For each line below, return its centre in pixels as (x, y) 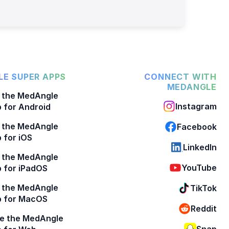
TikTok (203, 188)
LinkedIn (200, 147)
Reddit (204, 208)
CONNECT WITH (180, 76)
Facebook (197, 127)
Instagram (196, 106)
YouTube (199, 167)
